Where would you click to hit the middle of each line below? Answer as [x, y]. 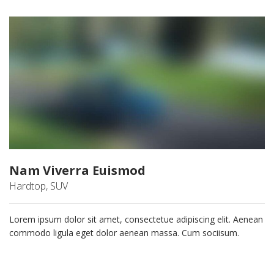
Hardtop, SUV [39, 186]
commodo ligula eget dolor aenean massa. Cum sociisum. [124, 233]
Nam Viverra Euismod [77, 171]
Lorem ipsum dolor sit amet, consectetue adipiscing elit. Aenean [136, 220]
